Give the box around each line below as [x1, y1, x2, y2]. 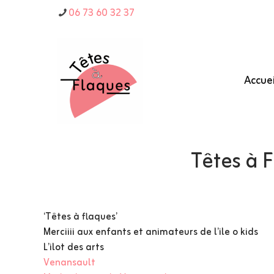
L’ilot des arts [43, 240, 105, 256]
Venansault [43, 255, 96, 271]
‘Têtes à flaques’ [43, 209, 118, 225]
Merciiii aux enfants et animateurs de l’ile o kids [43, 224, 259, 240]
